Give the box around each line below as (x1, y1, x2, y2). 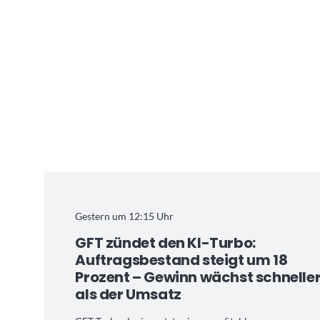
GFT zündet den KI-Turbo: (75, 233, 256, 254)
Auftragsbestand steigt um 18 (75, 250, 288, 271)
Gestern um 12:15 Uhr (75, 210, 174, 223)
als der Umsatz (75, 284, 181, 305)
